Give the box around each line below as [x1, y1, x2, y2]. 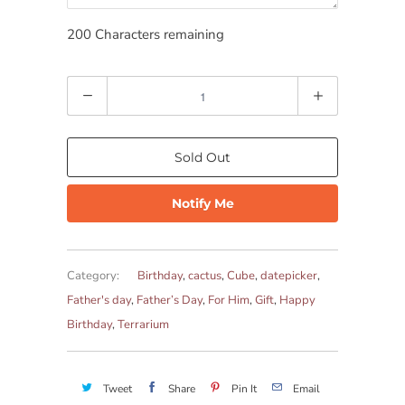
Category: [67, 268, 119, 285]
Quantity [67, 80, 118, 98]
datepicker [260, 268, 317, 285]
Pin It [231, 381, 257, 396]
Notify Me [171, 195, 234, 212]
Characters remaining [91, 25, 224, 44]
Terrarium [118, 316, 169, 334]
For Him [208, 292, 250, 309]
